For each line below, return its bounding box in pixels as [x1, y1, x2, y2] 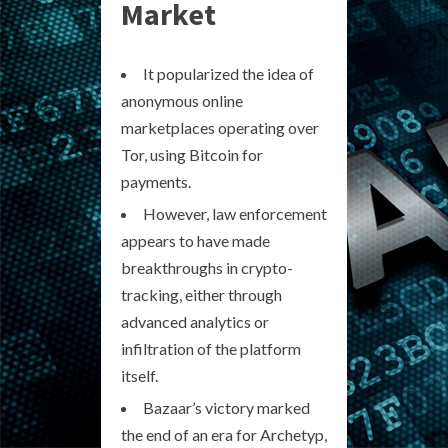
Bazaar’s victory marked [143, 398, 310, 417]
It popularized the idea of [143, 64, 314, 83]
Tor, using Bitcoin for [121, 145, 263, 164]
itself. [121, 366, 158, 385]
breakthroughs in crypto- [121, 258, 293, 277]
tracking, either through [121, 285, 282, 304]
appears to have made [121, 231, 270, 250]
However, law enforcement [143, 204, 327, 223]
